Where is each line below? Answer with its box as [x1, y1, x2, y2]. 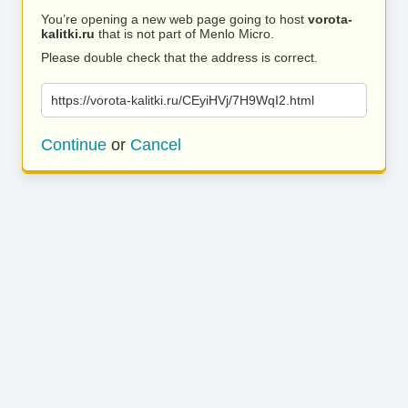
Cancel [130, 136, 181, 154]
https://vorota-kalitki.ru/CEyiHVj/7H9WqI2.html [51, 93, 314, 107]
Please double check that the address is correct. [41, 50, 318, 65]
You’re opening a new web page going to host [41, 12, 308, 26]
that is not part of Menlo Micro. [95, 26, 274, 41]
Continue [41, 136, 107, 154]
